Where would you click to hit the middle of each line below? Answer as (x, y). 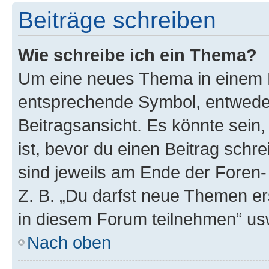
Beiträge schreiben (117, 20)
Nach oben (69, 242)
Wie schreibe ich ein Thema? (138, 55)
